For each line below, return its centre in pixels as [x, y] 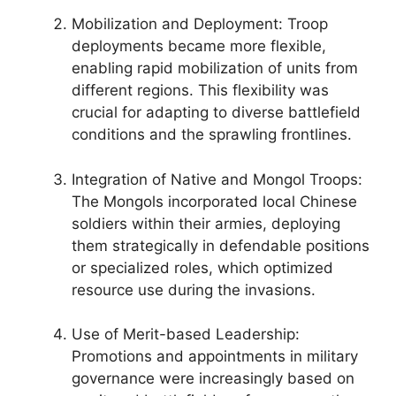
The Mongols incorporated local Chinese [214, 201]
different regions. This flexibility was [200, 90]
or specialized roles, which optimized [202, 267]
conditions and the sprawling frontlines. [212, 134]
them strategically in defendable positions [221, 245]
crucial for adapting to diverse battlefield [216, 112]
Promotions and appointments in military [215, 356]
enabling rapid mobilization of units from [215, 68]
